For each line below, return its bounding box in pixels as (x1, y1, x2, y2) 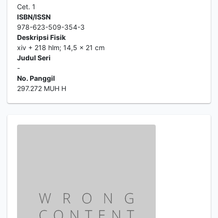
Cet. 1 (17, 2, 36, 11)
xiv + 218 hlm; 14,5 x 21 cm (17, 43, 105, 52)
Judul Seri (17, 54, 51, 62)
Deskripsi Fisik (17, 33, 66, 41)
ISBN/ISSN (17, 13, 51, 21)
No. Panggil (17, 74, 55, 82)
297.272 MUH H (17, 84, 66, 92)
